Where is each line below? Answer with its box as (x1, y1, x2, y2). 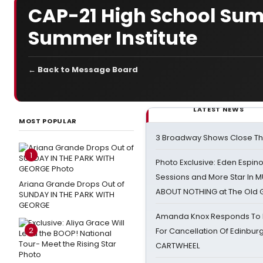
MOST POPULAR (19, 116, 77, 126)
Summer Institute (28, 25, 197, 51)
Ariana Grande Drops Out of (19, 178, 124, 190)
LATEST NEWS (193, 104, 244, 114)
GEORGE (19, 200, 50, 211)
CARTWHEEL (156, 240, 200, 251)
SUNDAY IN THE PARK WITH (19, 189, 114, 200)
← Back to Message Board (28, 64, 138, 75)
